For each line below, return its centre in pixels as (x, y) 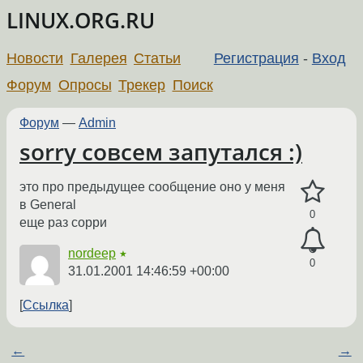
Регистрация (256, 58)
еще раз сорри (63, 223)
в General (48, 205)
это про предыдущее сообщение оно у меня (152, 187)
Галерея (98, 58)
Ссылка (46, 305)
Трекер (142, 85)
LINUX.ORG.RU (81, 21)
